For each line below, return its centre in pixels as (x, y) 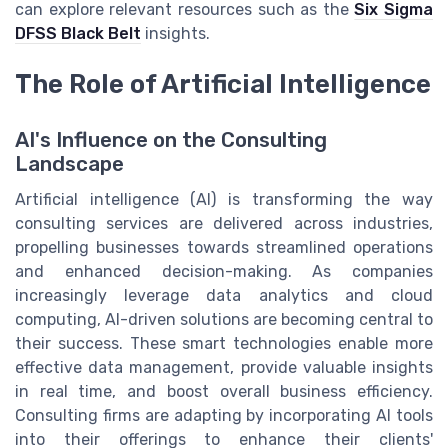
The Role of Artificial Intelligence (223, 83)
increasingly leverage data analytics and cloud (224, 295)
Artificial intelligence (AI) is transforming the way (224, 199)
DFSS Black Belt (78, 34)
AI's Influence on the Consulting (171, 139)
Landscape (69, 163)
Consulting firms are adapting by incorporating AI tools (224, 415)
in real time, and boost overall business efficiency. (224, 391)
